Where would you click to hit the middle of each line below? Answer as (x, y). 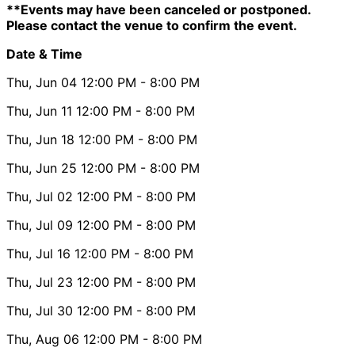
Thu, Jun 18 (40, 139)
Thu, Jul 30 (40, 310)
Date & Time (44, 53)
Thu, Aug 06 (43, 339)
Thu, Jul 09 (40, 225)
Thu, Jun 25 (42, 168)
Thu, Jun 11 (39, 111)
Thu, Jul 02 (40, 196)
